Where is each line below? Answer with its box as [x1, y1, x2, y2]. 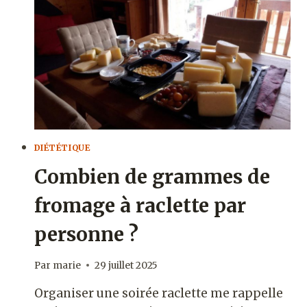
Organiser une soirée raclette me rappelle [34, 285, 283, 301]
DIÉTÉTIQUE [34, 143, 90, 153]
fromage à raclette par [34, 193, 246, 219]
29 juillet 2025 [94, 259, 158, 271]
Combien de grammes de [34, 164, 270, 190]
